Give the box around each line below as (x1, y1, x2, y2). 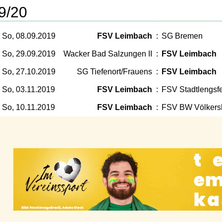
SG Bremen (162, 32, 203, 40)
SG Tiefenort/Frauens (77, 67, 152, 76)
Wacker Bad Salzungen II (63, 50, 152, 58)
